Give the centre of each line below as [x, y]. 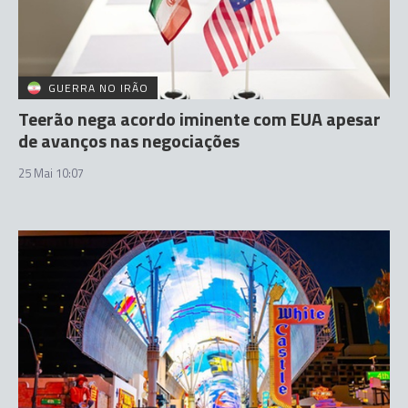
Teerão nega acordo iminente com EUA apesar [199, 118]
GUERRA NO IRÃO [98, 87]
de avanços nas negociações [129, 140]
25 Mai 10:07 [51, 173]
